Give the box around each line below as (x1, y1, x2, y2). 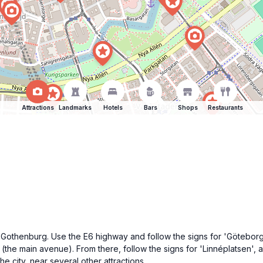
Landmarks (59, 104, 92, 111)
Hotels (103, 104, 123, 111)
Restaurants (208, 104, 243, 111)
